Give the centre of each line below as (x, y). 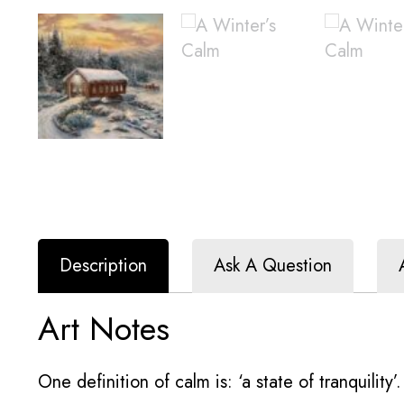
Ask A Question (273, 265)
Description (103, 265)
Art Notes (104, 328)
